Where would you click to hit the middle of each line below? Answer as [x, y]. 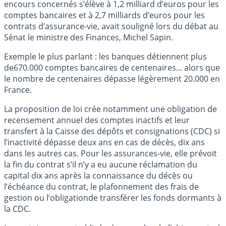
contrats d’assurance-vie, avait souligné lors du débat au [111, 26]
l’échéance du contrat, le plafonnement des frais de [101, 186]
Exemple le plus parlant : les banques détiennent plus [105, 56]
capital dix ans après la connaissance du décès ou [98, 175]
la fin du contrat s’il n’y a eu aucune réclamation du [101, 164]
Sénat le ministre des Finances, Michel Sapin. [89, 37]
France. [18, 90]
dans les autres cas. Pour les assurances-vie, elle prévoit [110, 153]
